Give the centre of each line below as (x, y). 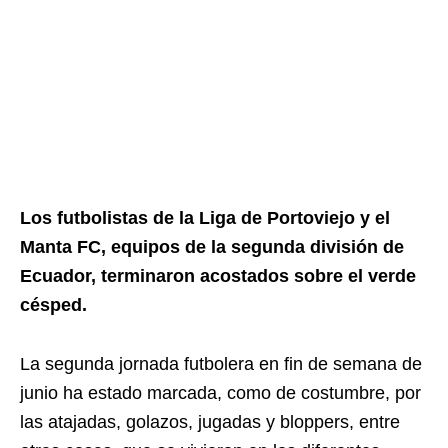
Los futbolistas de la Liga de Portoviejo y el (205, 218)
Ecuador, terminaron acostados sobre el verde (218, 276)
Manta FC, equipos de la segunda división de (212, 247)
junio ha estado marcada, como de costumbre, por (220, 393)
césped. (53, 305)
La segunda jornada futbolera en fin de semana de (221, 364)
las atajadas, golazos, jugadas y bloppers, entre (210, 422)
